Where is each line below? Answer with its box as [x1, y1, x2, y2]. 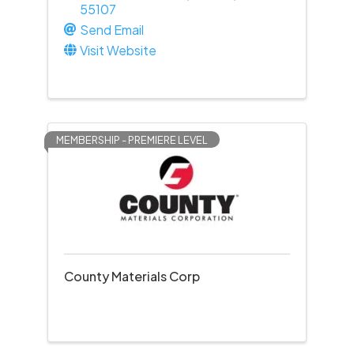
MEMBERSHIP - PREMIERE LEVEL [55, 134, 208, 146]
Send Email [79, 21, 144, 38]
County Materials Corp [63, 268, 200, 284]
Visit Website [79, 42, 156, 58]
